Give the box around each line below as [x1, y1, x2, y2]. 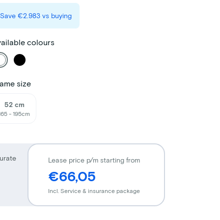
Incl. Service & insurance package [48, 187, 140, 194]
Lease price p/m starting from [48, 155, 140, 164]
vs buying [40, 11, 72, 20]
